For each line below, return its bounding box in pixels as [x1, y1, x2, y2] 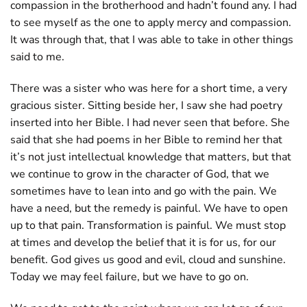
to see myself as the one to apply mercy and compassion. [10, 15, 291, 31]
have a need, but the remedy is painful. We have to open [10, 201, 288, 217]
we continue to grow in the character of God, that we [10, 167, 269, 182]
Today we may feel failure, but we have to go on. [10, 269, 249, 285]
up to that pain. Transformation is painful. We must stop [10, 218, 286, 234]
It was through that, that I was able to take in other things [10, 32, 293, 48]
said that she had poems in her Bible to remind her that [10, 132, 282, 148]
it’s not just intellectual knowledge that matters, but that [10, 149, 291, 165]
